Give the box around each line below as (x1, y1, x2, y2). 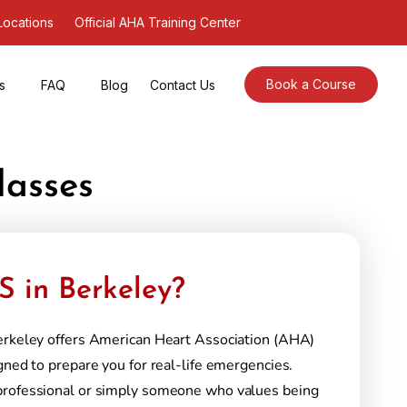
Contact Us (150, 76, 216, 93)
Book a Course (266, 76, 357, 93)
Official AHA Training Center (74, 15, 241, 30)
